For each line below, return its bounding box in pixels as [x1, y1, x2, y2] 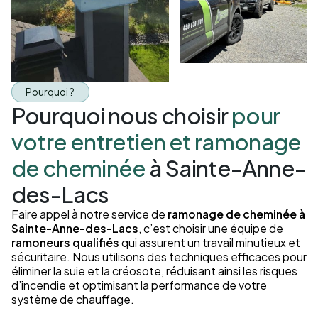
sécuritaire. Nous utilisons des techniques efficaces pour [11, 250, 307, 264]
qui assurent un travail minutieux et [119, 236, 300, 250]
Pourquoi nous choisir [11, 101, 231, 130]
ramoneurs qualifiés [11, 236, 119, 250]
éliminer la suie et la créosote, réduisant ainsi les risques [11, 264, 297, 278]
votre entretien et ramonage [11, 127, 302, 156]
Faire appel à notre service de [11, 207, 168, 221]
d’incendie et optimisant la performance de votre [11, 278, 267, 292]
